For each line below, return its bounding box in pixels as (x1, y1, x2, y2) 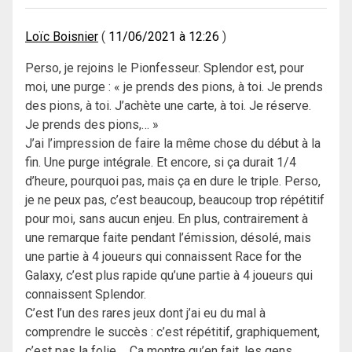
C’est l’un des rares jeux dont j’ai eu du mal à (25, 306, 266, 321)
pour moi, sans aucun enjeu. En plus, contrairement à (25, 211, 308, 227)
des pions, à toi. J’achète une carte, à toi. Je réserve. (25, 98, 311, 114)
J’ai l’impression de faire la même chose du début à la (25, 136, 321, 152)
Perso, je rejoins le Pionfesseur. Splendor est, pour (25, 60, 304, 76)
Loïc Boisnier (25, 29, 98, 45)
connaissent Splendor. (25, 287, 146, 302)
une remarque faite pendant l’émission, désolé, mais (25, 230, 311, 246)
